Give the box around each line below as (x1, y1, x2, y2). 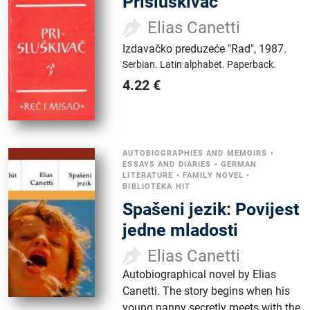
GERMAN (220, 160, 257, 170)
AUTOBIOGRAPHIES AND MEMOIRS (122, 149, 268, 158)
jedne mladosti (122, 220, 239, 241)
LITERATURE (122, 171, 174, 181)
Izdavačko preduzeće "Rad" (122, 42, 255, 56)
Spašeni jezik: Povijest (122, 199, 300, 220)
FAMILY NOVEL (182, 171, 244, 181)
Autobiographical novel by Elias (122, 268, 277, 282)
